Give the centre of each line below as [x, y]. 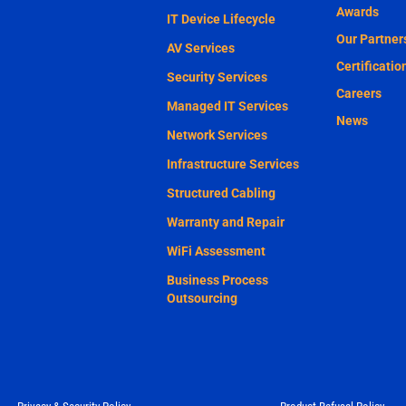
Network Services [217, 135]
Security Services [217, 77]
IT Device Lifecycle [221, 19]
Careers [358, 93]
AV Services [200, 48]
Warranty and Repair [225, 222]
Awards [357, 11]
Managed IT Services [227, 106]
